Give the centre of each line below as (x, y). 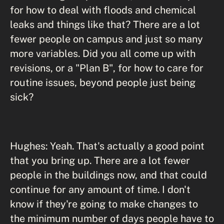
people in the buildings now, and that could (108, 175)
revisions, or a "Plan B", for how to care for (107, 68)
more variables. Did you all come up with (103, 53)
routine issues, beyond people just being (103, 82)
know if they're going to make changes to (104, 204)
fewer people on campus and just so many (106, 39)
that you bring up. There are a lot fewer (100, 160)
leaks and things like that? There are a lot (105, 24)
